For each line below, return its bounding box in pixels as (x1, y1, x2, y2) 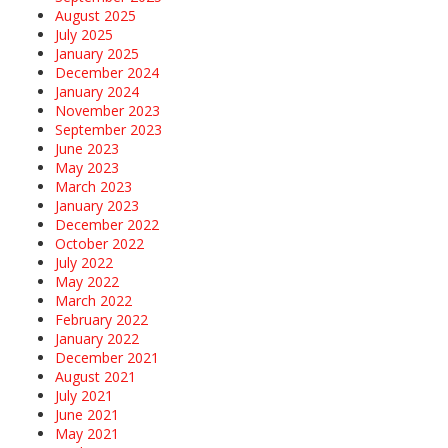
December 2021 (55, 348, 159, 368)
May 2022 (55, 272, 119, 292)
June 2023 (55, 139, 119, 159)
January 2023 (55, 196, 139, 216)
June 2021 (55, 405, 119, 425)
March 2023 (55, 177, 132, 197)
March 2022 (55, 291, 132, 311)
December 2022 (55, 215, 159, 235)
